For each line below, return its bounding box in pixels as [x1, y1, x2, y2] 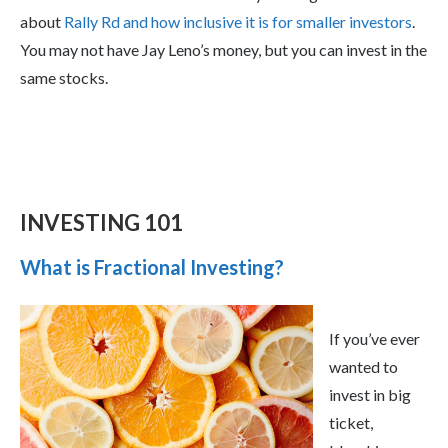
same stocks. [20, 67, 108, 87]
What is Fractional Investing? [20, 254, 284, 279]
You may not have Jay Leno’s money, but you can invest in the [20, 39, 427, 59]
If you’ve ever [329, 328, 420, 348]
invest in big [329, 384, 411, 404]
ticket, [329, 412, 373, 432]
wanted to [329, 356, 398, 376]
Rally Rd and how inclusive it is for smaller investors [64, 11, 412, 31]
